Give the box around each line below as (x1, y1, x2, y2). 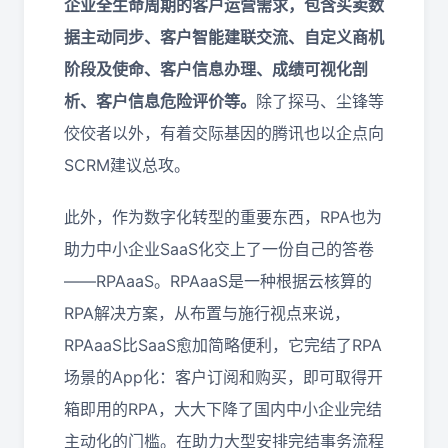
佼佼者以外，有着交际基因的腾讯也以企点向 (64, 123, 384, 143)
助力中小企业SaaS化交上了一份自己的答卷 (64, 239, 374, 259)
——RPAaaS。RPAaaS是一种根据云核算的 (64, 271, 372, 291)
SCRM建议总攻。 (64, 155, 190, 175)
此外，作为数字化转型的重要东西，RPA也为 (64, 207, 382, 227)
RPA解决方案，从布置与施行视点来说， (64, 303, 350, 323)
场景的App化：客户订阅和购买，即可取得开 (64, 367, 383, 387)
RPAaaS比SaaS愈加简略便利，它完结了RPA (64, 335, 382, 355)
